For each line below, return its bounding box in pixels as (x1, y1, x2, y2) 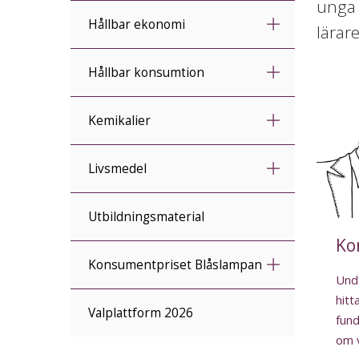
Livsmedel (88, 160, 147, 177)
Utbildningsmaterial (88, 208, 204, 225)
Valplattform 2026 (88, 305, 193, 321)
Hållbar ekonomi (88, 16, 185, 33)
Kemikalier (88, 112, 151, 129)
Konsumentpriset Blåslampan (88, 256, 262, 273)
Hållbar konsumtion (88, 64, 204, 81)
